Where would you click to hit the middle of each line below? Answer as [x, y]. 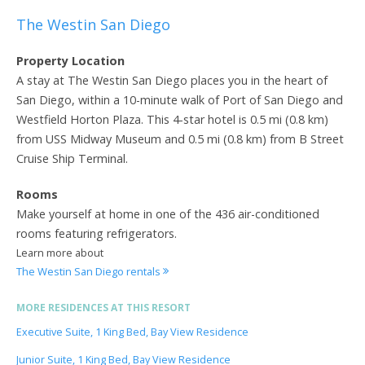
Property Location [70, 60]
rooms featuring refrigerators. [97, 233]
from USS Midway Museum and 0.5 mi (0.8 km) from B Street [180, 139]
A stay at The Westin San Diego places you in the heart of [172, 80]
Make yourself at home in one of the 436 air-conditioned [168, 213]
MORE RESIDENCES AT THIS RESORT [103, 307]
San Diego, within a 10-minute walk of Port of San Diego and [180, 99]
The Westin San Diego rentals [90, 271]
